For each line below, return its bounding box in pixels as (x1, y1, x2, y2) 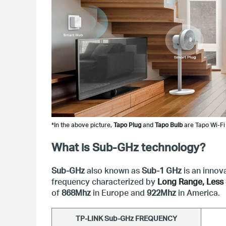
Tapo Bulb (155, 121, 183, 129)
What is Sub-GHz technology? (51, 140, 205, 154)
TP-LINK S (76, 214, 109, 222)
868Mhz (62, 187, 91, 198)
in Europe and (91, 187, 147, 198)
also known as (85, 165, 140, 176)
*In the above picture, (51, 121, 114, 129)
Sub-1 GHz (140, 165, 182, 176)
